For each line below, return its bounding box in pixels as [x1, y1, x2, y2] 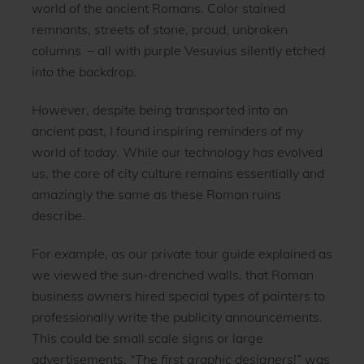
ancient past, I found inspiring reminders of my [31, 123, 303, 140]
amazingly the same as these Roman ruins [31, 186, 281, 203]
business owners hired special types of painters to [31, 287, 325, 304]
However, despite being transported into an [31, 102, 288, 119]
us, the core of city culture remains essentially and [31, 165, 324, 182]
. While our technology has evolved [115, 144, 323, 161]
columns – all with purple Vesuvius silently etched [31, 42, 325, 59]
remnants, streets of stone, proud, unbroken [31, 21, 288, 38]
